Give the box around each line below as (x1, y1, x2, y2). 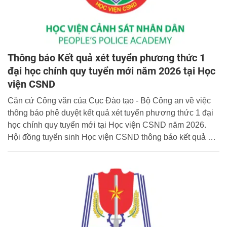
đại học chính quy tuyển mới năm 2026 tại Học (8, 64, 215, 77)
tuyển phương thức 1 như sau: (8, 144, 118, 154)
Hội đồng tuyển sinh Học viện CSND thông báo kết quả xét (8, 132, 218, 141)
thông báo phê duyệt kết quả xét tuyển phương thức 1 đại (8, 108, 213, 117)
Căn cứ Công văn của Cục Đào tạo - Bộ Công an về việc (8, 96, 211, 105)
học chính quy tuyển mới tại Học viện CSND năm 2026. (8, 120, 206, 129)
